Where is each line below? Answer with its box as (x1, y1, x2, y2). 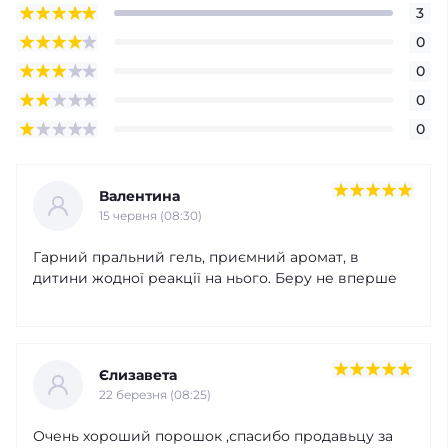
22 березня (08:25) (99, 387, 211, 402)
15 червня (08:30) (99, 208, 202, 223)
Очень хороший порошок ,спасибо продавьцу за (33, 426, 393, 445)
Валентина (99, 187, 180, 205)
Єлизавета (99, 366, 177, 384)
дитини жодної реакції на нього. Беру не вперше (33, 268, 397, 287)
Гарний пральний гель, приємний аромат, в (33, 247, 359, 266)
